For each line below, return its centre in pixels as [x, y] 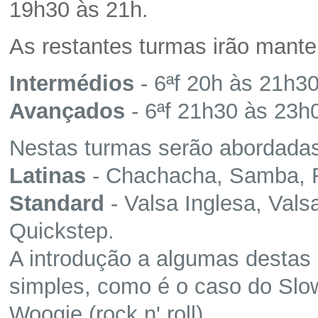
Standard [60, 203]
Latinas [51, 176]
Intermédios [72, 83]
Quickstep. [62, 231]
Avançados [70, 111]
